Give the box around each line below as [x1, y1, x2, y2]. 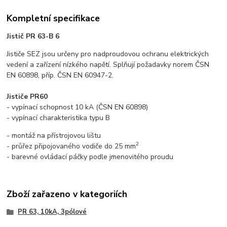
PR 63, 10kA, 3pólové [17, 207, 87, 217]
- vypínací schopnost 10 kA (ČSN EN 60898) [7, 102, 148, 112]
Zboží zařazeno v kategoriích [7, 188, 128, 201]
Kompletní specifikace [7, 12, 100, 24]
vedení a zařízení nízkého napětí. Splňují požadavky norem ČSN [7, 59, 210, 69]
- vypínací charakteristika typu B [7, 112, 110, 123]
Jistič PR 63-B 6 [7, 31, 60, 41]
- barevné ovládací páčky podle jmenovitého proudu [7, 152, 174, 162]
